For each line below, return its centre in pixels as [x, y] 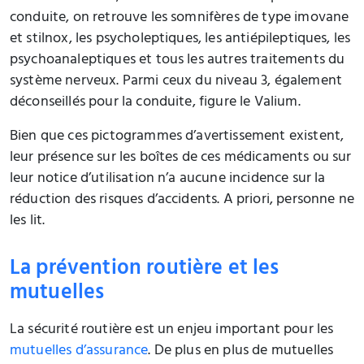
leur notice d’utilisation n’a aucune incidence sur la [168, 179]
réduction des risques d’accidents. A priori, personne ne [182, 200]
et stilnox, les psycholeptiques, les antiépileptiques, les [180, 39]
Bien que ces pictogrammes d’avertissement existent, [177, 137]
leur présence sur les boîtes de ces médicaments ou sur [181, 158]
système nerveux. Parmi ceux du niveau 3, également [176, 82]
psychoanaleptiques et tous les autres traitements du [178, 61]
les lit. [28, 221]
